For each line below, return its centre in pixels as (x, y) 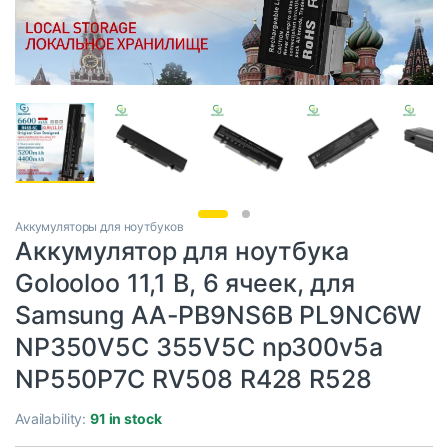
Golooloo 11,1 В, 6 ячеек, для (185, 283)
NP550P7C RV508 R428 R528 (193, 379)
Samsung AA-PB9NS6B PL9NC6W (218, 315)
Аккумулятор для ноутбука (182, 251)
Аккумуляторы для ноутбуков (99, 227)
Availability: (53, 419)
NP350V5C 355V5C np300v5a (199, 347)
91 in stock (126, 419)
